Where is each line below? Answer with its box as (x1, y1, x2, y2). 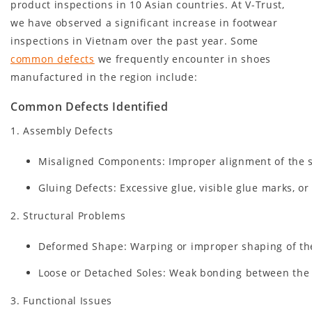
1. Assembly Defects (10, 124, 114, 138)
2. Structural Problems (10, 209, 126, 223)
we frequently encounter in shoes (94, 52, 271, 66)
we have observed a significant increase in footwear (10, 16, 278, 30)
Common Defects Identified (10, 99, 169, 115)
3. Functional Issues (10, 294, 112, 308)
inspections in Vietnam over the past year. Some (10, 34, 258, 48)
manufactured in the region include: (10, 70, 198, 84)
